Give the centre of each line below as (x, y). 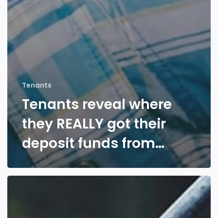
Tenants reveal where (97, 105)
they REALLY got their (94, 124)
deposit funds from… (93, 144)
